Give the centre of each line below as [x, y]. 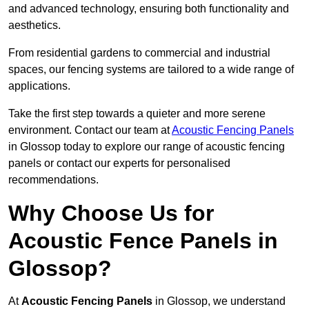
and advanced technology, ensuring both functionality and [149, 9]
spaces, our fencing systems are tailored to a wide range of [151, 70]
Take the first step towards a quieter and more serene [137, 114]
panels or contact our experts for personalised [119, 163]
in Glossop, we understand [219, 301]
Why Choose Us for [111, 213]
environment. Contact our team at [90, 130]
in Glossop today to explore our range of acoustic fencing [147, 147]
